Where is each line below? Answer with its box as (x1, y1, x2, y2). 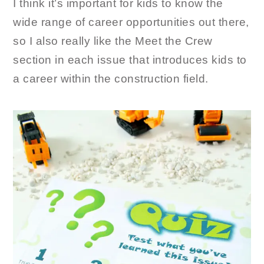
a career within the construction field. (13, 72, 209, 85)
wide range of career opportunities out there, (13, 15, 249, 28)
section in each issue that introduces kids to (13, 53, 247, 66)
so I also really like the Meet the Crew (13, 34, 213, 47)
